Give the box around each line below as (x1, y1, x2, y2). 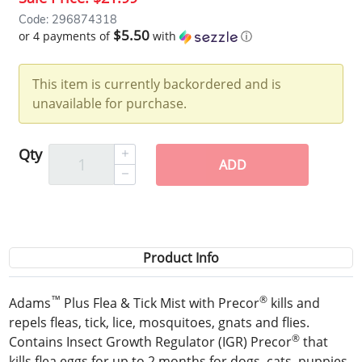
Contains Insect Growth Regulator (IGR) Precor (9, 332, 293, 351)
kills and (267, 293, 321, 312)
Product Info (143, 248, 219, 267)
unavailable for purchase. (32, 94, 187, 112)
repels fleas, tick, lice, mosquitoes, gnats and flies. (9, 313, 310, 331)
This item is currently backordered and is (32, 74, 282, 93)
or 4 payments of (19, 27, 114, 44)
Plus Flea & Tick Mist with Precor (61, 293, 260, 312)
